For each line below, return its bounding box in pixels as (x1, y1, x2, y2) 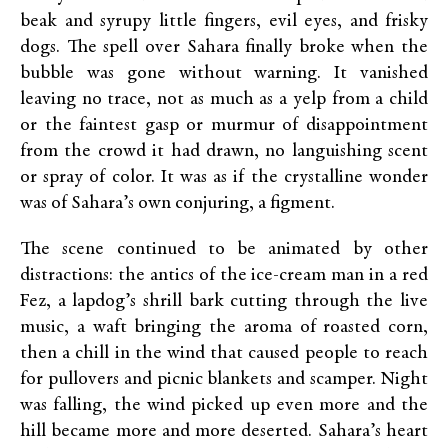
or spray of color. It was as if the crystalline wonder (20, 168, 428, 187)
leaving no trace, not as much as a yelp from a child (20, 90, 428, 109)
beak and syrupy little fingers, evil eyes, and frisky (20, 12, 428, 31)
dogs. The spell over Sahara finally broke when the (20, 38, 428, 57)
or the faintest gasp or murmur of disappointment (20, 116, 428, 135)
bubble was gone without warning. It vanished (20, 64, 428, 83)
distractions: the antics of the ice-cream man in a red (20, 266, 428, 285)
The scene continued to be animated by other (20, 240, 428, 259)
